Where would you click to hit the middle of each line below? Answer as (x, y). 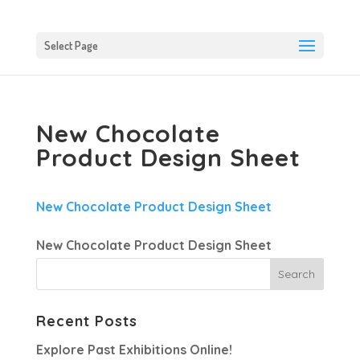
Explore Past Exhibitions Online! (134, 350)
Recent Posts (86, 321)
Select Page (71, 45)
